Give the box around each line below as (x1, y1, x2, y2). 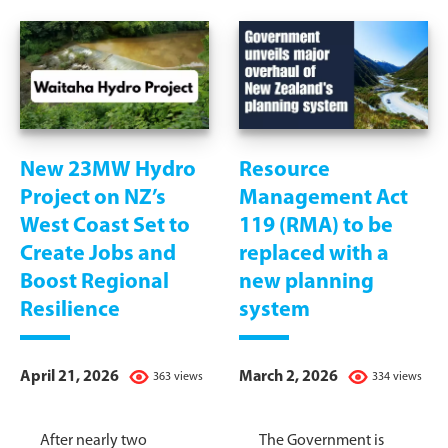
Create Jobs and (20, 242, 176, 266)
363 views (153, 370, 203, 383)
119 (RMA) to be (239, 214, 393, 238)
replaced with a (239, 242, 389, 266)
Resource (239, 158, 330, 182)
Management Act (239, 186, 408, 210)
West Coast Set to (20, 214, 190, 238)
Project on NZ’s (20, 186, 166, 210)
